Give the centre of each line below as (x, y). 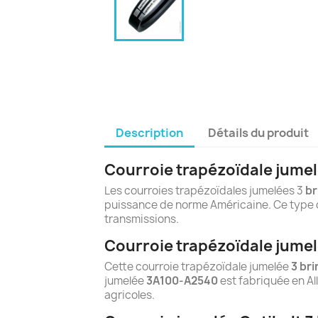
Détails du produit (259, 133)
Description (149, 133)
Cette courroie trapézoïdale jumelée (197, 267)
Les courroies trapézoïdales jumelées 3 (204, 191)
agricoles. (130, 295)
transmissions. (142, 219)
